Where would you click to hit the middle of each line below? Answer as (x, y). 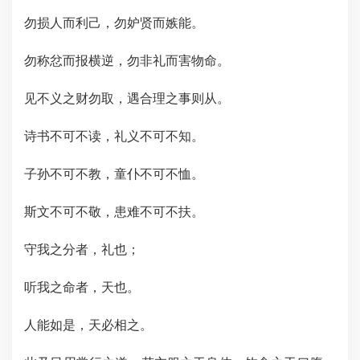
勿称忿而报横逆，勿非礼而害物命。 (127, 61)
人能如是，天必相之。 (88, 325)
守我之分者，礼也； (82, 250)
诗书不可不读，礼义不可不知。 (114, 136)
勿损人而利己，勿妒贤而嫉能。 (114, 23)
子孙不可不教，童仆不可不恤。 (114, 174)
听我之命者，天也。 (82, 287)
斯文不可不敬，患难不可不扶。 (114, 212)
